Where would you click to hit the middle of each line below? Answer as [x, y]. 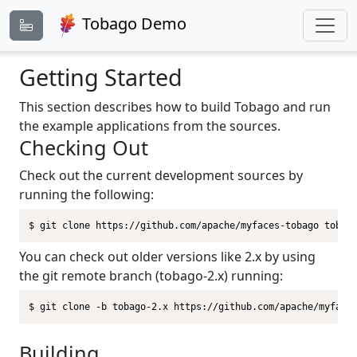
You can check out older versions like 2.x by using [167, 257]
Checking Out [84, 147]
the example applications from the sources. [150, 126]
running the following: [86, 194]
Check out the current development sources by [161, 175]
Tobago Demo [134, 24]
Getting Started [101, 77]
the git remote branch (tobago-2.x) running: [151, 276]
